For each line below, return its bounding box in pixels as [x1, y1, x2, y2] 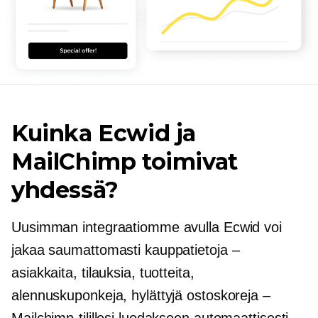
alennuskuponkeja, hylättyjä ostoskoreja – [11, 287, 270, 303]
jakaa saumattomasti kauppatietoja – [11, 241, 240, 258]
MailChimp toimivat [11, 147, 238, 175]
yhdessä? [11, 175, 119, 204]
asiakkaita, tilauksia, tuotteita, [11, 264, 194, 280]
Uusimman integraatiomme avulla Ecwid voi [11, 219, 282, 235]
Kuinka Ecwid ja [11, 119, 197, 147]
